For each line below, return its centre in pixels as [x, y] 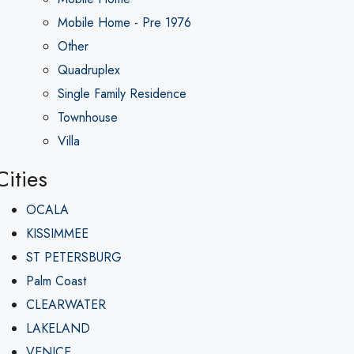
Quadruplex [88, 70]
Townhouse [87, 117]
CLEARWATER [66, 305]
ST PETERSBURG [73, 257]
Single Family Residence [122, 94]
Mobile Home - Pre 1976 [124, 23]
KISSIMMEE [57, 233]
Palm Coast [56, 281]
